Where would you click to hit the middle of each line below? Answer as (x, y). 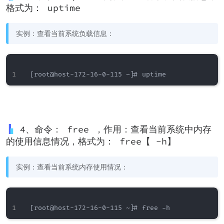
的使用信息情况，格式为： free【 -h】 (91, 141)
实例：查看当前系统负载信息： (65, 33)
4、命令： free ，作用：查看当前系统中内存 (116, 129)
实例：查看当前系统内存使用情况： (72, 167)
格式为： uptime (43, 8)
